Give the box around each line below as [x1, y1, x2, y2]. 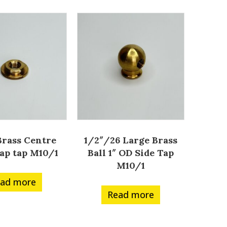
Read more [107, 188, 154, 201]
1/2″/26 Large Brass [84, 134, 177, 146]
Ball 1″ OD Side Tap [87, 147, 174, 159]
